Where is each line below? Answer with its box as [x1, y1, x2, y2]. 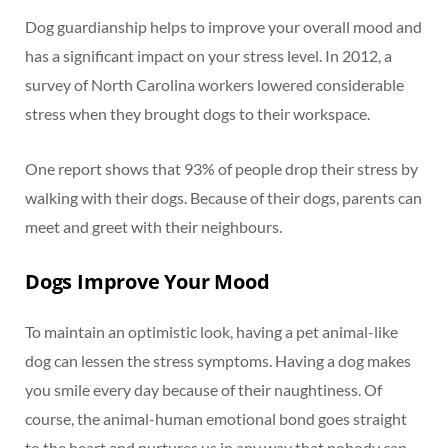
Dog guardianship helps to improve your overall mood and [25, 16, 422, 36]
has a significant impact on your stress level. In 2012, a [25, 45, 392, 65]
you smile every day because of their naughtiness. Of [25, 379, 382, 399]
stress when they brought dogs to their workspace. [25, 103, 370, 123]
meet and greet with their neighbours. [25, 216, 282, 236]
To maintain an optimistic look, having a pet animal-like [25, 321, 398, 341]
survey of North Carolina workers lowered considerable [25, 74, 404, 94]
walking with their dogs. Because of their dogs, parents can [25, 187, 422, 207]
